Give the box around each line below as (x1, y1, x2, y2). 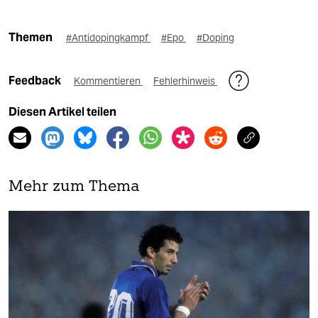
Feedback (9, 74, 63, 88)
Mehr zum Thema (9, 180, 140, 195)
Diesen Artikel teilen (9, 105, 116, 119)
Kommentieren (74, 75, 143, 88)
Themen (9, 31, 53, 45)
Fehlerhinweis (153, 75, 217, 88)
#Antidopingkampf (66, 31, 150, 45)
